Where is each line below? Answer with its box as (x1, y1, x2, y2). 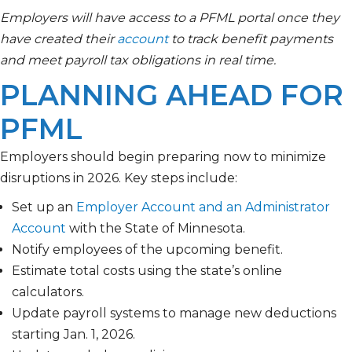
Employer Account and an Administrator (76, 200, 330, 215)
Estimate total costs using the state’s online (12, 263, 282, 279)
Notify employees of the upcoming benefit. (12, 242, 283, 258)
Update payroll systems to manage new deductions (12, 306, 336, 321)
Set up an (12, 200, 76, 215)
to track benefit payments (168, 31, 333, 47)
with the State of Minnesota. (66, 221, 248, 236)
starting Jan (12, 327, 86, 343)
